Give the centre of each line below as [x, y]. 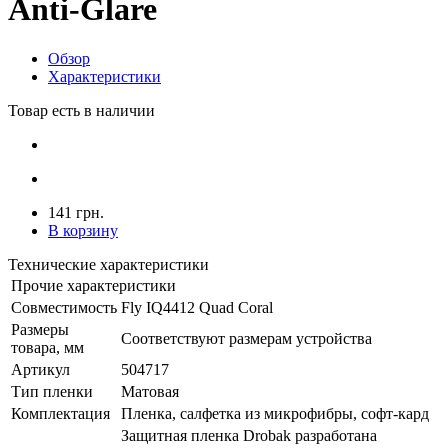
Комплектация [60, 413]
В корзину [83, 230]
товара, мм [47, 347]
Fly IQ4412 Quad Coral [197, 307]
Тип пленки [52, 391]
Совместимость [64, 307]
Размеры [40, 329]
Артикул [40, 369]
